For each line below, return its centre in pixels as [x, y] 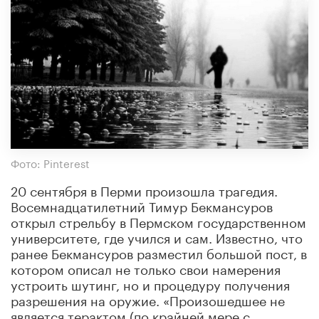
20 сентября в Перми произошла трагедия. [144, 189]
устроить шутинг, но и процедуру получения [150, 283]
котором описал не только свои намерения [146, 267]
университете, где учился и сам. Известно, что [157, 236]
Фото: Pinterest [50, 162]
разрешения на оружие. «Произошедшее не [148, 299]
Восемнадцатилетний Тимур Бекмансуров [142, 205]
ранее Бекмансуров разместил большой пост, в [159, 252]
